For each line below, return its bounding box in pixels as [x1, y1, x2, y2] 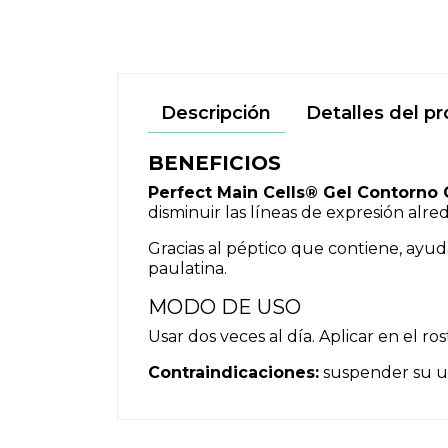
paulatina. [148, 259, 227, 278]
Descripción [161, 102, 272, 124]
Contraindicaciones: [148, 363, 319, 382]
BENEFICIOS [148, 151, 281, 175]
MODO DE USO [148, 295, 301, 319]
